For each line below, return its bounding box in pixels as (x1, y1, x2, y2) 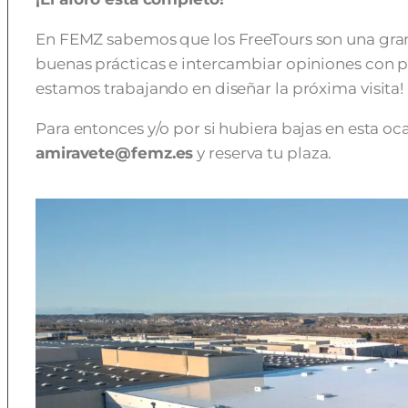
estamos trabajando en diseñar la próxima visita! (36, 79, 404, 97)
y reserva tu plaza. (193, 144, 332, 162)
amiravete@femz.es (36, 144, 194, 162)
